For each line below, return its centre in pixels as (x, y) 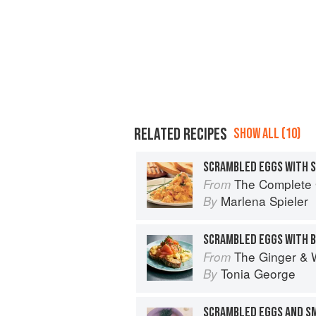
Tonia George (258, 273)
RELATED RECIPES (181, 134)
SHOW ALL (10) (267, 133)
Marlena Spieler (265, 200)
